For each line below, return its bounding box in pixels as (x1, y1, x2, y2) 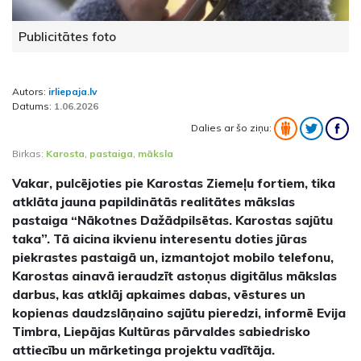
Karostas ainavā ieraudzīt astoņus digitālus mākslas (12, 267, 337, 284)
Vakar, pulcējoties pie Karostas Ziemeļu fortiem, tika (12, 174, 335, 191)
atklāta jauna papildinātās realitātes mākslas (12, 193, 295, 210)
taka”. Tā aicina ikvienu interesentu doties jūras (12, 230, 307, 247)
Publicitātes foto (19, 27, 116, 44)
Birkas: (12, 147, 46, 160)
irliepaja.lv (48, 85, 98, 98)
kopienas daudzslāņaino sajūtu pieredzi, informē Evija (12, 304, 346, 321)
